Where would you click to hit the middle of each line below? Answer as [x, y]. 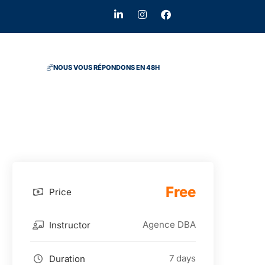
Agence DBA [169, 224]
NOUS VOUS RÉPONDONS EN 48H [106, 67]
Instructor [68, 225]
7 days [182, 258]
